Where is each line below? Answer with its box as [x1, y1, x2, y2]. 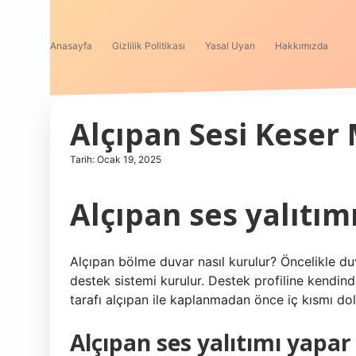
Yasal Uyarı [205, 40, 255, 52]
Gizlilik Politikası [112, 40, 185, 52]
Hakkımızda [275, 40, 328, 52]
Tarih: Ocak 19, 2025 [70, 153, 161, 165]
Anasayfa [50, 40, 92, 52]
